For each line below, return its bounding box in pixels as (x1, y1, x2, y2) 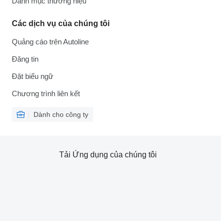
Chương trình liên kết (12, 89, 80, 98)
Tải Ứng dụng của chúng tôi (59, 150, 157, 159)
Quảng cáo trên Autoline (12, 37, 89, 46)
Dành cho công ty (34, 110, 88, 118)
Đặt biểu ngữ (12, 72, 53, 80)
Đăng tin (12, 55, 38, 63)
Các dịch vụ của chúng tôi (12, 19, 110, 28)
